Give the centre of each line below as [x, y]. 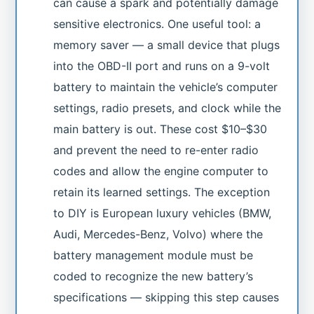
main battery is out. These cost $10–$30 [161, 129]
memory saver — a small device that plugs [167, 45]
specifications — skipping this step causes [166, 297]
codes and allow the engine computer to [161, 171]
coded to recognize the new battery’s [153, 276]
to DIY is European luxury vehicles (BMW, [163, 213]
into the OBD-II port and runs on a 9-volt [162, 66]
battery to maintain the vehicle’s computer [166, 87]
